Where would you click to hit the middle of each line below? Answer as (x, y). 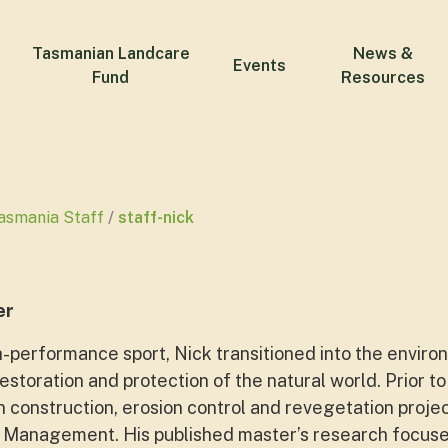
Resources (383, 77)
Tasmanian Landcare (110, 53)
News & (383, 53)
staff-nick (156, 217)
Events (259, 65)
